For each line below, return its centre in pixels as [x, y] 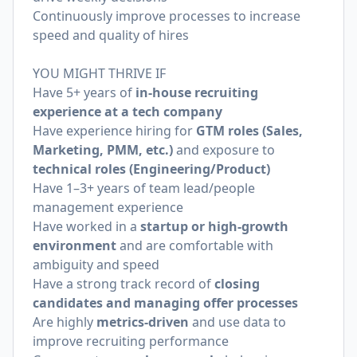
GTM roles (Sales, [249, 131]
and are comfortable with [195, 245]
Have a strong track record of [124, 284]
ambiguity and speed [96, 265]
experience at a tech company [127, 112]
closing [237, 284]
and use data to [237, 322]
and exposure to [224, 150]
